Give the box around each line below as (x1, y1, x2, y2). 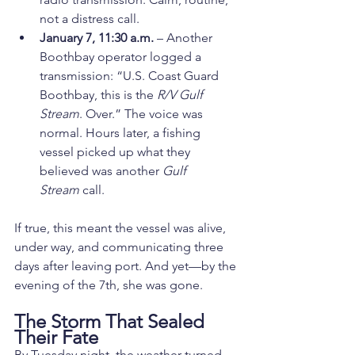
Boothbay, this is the (40, 87, 157, 103)
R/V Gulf (157, 87, 206, 103)
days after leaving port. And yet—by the (14, 258, 239, 274)
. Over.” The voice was (79, 106, 206, 122)
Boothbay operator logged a (40, 49, 204, 65)
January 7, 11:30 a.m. (40, 30, 154, 46)
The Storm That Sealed (14, 310, 209, 334)
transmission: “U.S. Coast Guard (40, 68, 222, 84)
